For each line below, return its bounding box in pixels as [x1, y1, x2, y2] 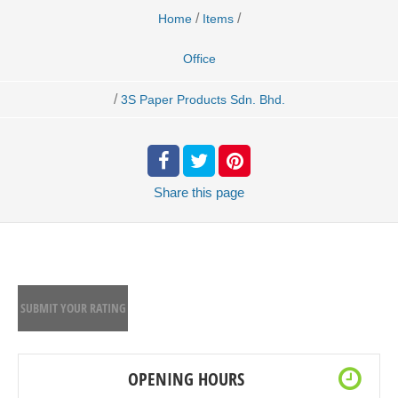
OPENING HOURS [127, 367, 244, 391]
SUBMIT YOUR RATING [20, 299, 126, 316]
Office [182, 52, 216, 66]
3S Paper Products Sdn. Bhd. [120, 92, 285, 107]
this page [192, 185, 244, 200]
